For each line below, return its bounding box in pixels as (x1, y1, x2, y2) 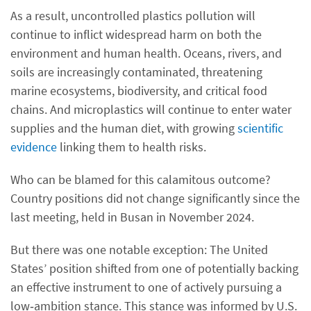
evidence (10, 139, 57, 155)
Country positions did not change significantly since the (10, 190, 300, 206)
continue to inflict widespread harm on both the (10, 26, 262, 42)
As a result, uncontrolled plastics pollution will (10, 8, 255, 24)
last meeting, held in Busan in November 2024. (10, 209, 254, 225)
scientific (237, 120, 283, 136)
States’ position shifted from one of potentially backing (10, 260, 299, 276)
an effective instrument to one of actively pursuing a (10, 279, 282, 295)
